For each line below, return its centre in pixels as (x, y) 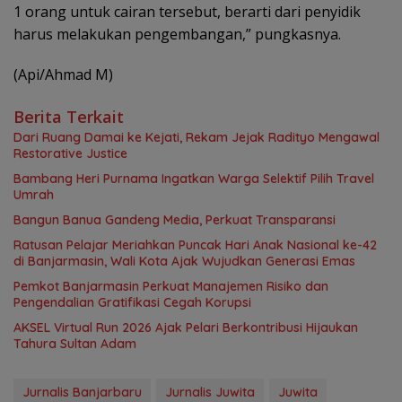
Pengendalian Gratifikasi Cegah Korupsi (132, 302)
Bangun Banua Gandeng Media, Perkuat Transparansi (175, 219)
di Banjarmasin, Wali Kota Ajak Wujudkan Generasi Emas (184, 261)
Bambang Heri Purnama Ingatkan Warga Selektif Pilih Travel (194, 178)
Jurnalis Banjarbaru (82, 392)
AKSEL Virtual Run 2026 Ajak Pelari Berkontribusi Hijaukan (186, 327)
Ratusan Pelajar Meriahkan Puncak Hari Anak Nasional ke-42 (195, 245)
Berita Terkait (69, 116)
